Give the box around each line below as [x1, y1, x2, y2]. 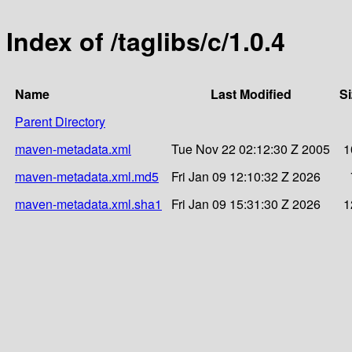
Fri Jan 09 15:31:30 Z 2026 [171, 194, 321, 213]
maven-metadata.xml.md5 [15, 167, 159, 185]
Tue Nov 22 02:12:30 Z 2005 [171, 139, 330, 158]
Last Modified [210, 84, 291, 103]
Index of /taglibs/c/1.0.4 [6, 23, 285, 60]
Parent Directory [15, 112, 105, 130]
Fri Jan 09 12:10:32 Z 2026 [171, 167, 321, 185]
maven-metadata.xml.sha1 [15, 194, 162, 213]
